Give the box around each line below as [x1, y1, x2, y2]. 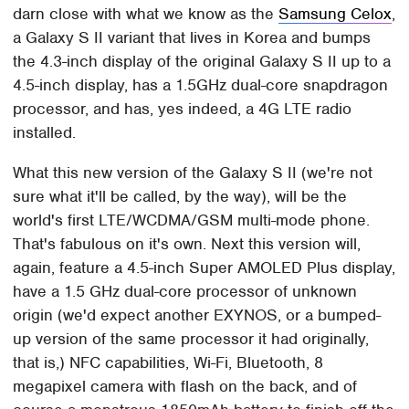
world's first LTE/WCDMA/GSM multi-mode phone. [13, 210, 371, 231]
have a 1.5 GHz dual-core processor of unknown [13, 281, 358, 302]
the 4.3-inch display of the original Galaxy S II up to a [13, 51, 392, 72]
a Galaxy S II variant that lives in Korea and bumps [13, 27, 372, 48]
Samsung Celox [278, 4, 393, 25]
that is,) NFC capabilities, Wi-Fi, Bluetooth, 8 [13, 352, 324, 373]
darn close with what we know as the [13, 4, 279, 25]
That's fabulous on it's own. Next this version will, [13, 234, 362, 255]
